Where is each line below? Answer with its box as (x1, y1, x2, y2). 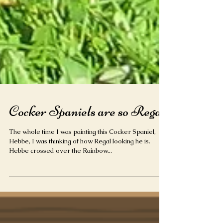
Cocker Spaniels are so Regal (9, 129, 165, 148)
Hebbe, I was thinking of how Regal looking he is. (9, 164, 150, 173)
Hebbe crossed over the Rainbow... (9, 174, 112, 182)
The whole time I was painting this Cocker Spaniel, (9, 155, 156, 163)
